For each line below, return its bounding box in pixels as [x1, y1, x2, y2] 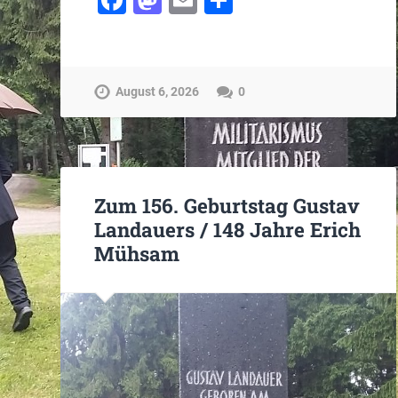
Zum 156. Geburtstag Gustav [94, 191, 361, 219]
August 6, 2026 [115, 84, 200, 99]
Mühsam [94, 239, 180, 267]
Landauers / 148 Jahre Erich [94, 215, 362, 243]
